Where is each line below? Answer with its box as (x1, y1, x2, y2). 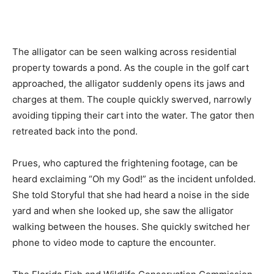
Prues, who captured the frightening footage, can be (12, 157, 238, 169)
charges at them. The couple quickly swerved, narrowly (12, 94, 251, 105)
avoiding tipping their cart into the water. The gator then (12, 109, 254, 121)
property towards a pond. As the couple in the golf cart (12, 62, 249, 73)
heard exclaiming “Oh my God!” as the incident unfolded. (12, 173, 256, 185)
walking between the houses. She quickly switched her (12, 221, 250, 232)
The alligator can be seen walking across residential (12, 46, 237, 57)
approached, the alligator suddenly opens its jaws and (12, 78, 245, 89)
